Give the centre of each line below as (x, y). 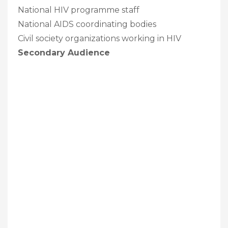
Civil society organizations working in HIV (99, 38)
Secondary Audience (64, 52)
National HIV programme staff (79, 10)
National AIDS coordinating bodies (87, 24)
